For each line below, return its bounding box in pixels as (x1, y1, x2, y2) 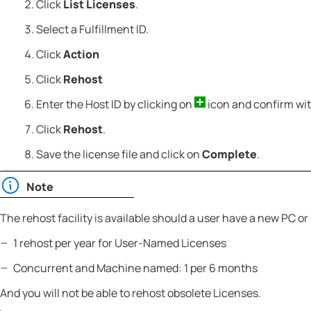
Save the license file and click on (35, 146, 202, 162)
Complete (201, 146, 257, 162)
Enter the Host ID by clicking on (35, 96, 194, 112)
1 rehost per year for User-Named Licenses (12, 235, 226, 251)
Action (62, 47, 99, 62)
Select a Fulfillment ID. (35, 22, 149, 37)
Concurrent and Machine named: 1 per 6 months (12, 260, 258, 276)
